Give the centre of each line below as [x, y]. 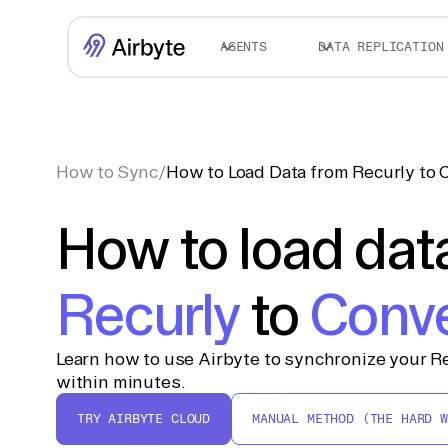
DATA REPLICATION [381, 46]
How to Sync [107, 171]
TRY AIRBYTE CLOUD [144, 418]
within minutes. [121, 381]
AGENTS [243, 46]
